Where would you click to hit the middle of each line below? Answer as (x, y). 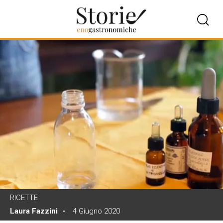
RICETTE (24, 198)
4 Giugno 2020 (96, 211)
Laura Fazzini (34, 211)
